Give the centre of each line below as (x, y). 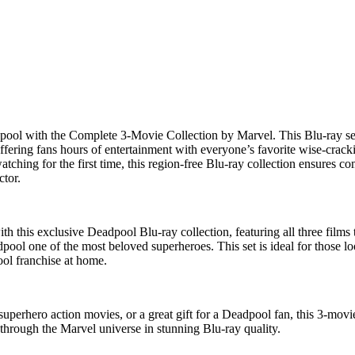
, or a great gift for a (171, 315)
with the (46, 136)
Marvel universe (101, 329)
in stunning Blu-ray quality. (211, 329)
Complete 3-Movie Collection (143, 136)
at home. (84, 261)
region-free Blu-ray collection (222, 164)
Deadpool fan (256, 315)
